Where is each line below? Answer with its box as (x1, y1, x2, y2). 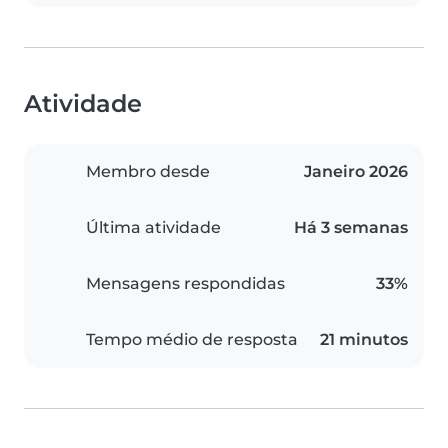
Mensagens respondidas (86, 274, 285, 294)
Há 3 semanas (294, 218, 408, 238)
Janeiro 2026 (304, 162, 408, 182)
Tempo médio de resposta (86, 330, 298, 350)
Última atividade (86, 218, 221, 238)
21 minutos (320, 330, 408, 350)
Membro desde (86, 162, 210, 182)
